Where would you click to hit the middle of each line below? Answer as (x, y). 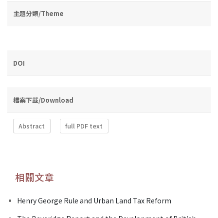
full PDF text (84, 126)
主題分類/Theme (38, 13)
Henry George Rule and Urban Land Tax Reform (94, 200)
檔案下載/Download (43, 100)
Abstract (32, 126)
